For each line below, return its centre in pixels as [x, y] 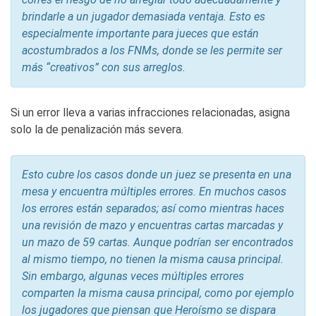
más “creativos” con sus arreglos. [104, 68]
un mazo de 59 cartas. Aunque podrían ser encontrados [158, 243]
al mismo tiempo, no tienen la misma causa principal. [153, 260]
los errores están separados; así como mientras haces [153, 209]
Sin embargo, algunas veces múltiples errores [133, 276]
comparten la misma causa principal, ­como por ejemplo [158, 293]
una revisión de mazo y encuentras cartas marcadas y [152, 226]
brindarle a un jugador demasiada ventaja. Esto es [144, 17]
